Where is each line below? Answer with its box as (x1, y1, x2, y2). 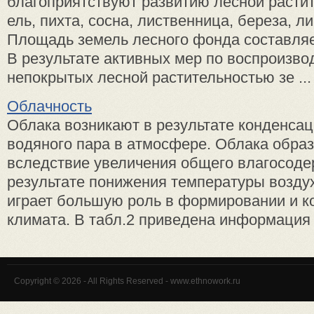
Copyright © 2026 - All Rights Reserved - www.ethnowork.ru (14, 275, 240, 286)
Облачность (7, 97, 92, 115)
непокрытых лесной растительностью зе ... (7, 68, 311, 86)
